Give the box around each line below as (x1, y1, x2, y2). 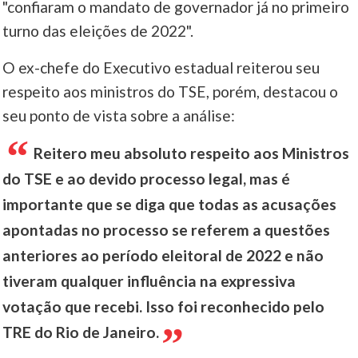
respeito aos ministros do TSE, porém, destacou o (2, 82, 339, 101)
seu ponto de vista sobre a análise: (2, 106, 236, 125)
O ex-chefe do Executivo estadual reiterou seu (2, 58, 320, 78)
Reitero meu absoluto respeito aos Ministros (34, 144, 350, 163)
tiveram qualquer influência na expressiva (2, 272, 296, 291)
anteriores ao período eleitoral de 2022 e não (2, 246, 324, 265)
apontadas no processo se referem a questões (2, 221, 331, 240)
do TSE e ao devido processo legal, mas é (2, 169, 291, 189)
